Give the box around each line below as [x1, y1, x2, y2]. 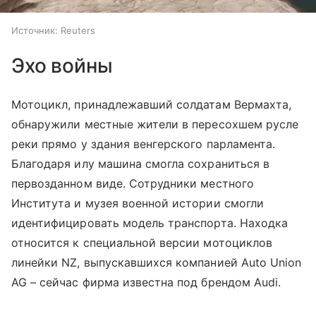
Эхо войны [11, 53, 113, 78]
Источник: [11, 24, 58, 36]
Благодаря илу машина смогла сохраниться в [11, 156, 269, 171]
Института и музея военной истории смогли [11, 195, 264, 210]
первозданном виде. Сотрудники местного [11, 176, 254, 190]
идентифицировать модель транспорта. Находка [11, 215, 288, 230]
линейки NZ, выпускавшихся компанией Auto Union [11, 255, 302, 269]
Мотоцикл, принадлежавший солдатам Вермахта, [11, 97, 292, 111]
